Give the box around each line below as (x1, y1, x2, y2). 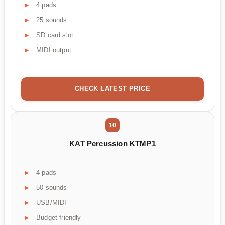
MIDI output (36, 46, 71, 54)
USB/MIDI (36, 198, 67, 206)
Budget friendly (36, 213, 81, 221)
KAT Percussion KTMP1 (69, 139, 156, 148)
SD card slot (36, 31, 74, 39)
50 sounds (36, 183, 67, 191)
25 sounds (36, 16, 67, 24)
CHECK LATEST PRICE (74, 84, 151, 92)
